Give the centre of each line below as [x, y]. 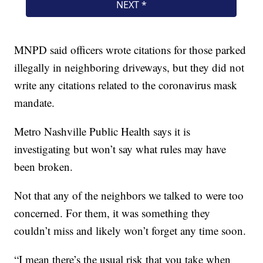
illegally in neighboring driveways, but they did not [129, 68]
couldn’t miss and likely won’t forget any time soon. [130, 231]
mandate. [35, 103]
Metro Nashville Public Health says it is [102, 131]
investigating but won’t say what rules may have [120, 149]
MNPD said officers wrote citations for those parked [130, 50]
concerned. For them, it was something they [112, 213]
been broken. [44, 167]
